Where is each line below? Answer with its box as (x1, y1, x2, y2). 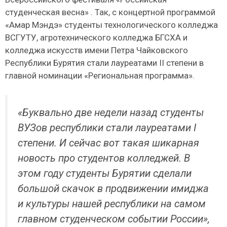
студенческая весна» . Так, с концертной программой (5, 7, 215, 17)
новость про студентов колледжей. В (18, 152, 190, 165)
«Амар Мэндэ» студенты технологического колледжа (5, 19, 218, 30)
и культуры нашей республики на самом (18, 198, 206, 210)
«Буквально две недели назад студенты (18, 106, 204, 119)
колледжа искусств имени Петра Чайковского (5, 45, 188, 55)
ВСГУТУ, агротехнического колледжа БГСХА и (5, 32, 187, 43)
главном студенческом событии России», (18, 213, 210, 225)
